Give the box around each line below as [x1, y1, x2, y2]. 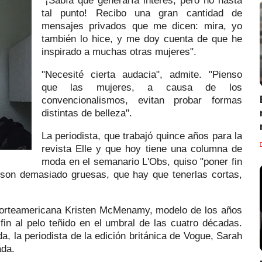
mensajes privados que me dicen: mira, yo [42, 20, 242, 32]
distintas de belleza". [42, 108, 132, 119]
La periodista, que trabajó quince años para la [42, 130, 242, 142]
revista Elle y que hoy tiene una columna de [42, 143, 242, 154]
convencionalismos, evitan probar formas [42, 95, 242, 106]
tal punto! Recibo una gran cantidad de [42, 8, 242, 19]
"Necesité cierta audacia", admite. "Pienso [42, 69, 242, 80]
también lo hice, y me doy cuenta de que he [42, 33, 242, 44]
